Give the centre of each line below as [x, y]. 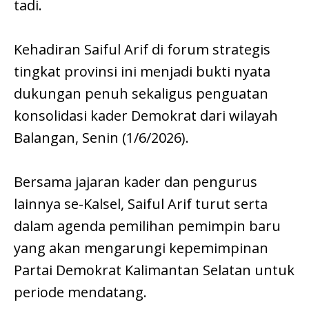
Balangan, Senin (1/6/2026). [101, 138]
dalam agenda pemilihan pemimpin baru [147, 226]
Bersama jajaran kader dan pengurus [136, 182]
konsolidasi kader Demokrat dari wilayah [146, 116]
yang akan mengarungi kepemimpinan [141, 248]
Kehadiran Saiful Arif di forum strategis [142, 50]
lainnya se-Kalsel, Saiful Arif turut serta [141, 204]
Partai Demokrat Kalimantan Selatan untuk [154, 270]
